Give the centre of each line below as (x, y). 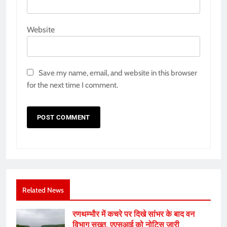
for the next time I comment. (72, 85)
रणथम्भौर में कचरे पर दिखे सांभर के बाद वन (134, 214)
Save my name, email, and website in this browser (118, 73)
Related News (43, 190)
